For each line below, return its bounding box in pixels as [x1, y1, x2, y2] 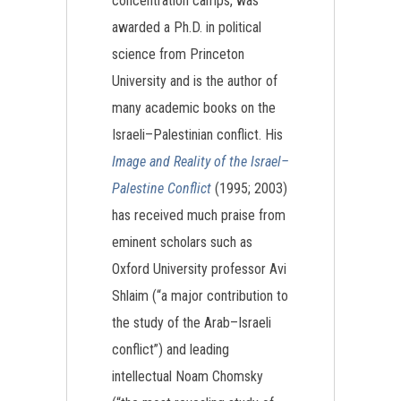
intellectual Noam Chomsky [112, 368, 263, 385]
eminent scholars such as [112, 234, 252, 251]
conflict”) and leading [112, 341, 229, 358]
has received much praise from [112, 207, 286, 224]
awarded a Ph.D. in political [112, 19, 261, 36]
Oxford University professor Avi [112, 260, 286, 277]
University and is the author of [112, 73, 277, 90]
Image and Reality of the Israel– [112, 153, 289, 170]
